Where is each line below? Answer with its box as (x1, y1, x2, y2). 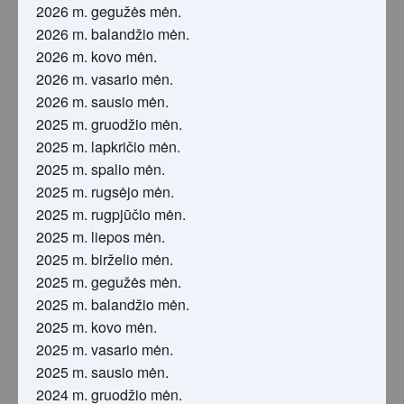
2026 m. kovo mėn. (36, 46, 157, 68)
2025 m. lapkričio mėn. (36, 136, 180, 158)
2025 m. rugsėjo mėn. (36, 181, 174, 203)
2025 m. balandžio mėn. (36, 294, 189, 316)
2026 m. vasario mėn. (36, 69, 173, 90)
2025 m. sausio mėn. (36, 362, 169, 383)
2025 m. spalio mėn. (36, 159, 165, 180)
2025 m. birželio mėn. (36, 249, 173, 271)
